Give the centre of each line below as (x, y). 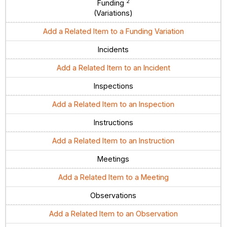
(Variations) (113, 13)
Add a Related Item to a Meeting (113, 177)
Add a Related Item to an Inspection (113, 104)
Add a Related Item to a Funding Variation (113, 31)
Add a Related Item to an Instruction (113, 141)
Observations (113, 196)
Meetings (113, 159)
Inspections (113, 86)
